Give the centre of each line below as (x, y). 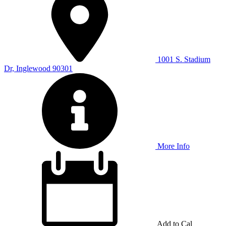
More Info (173, 146)
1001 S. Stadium (184, 59)
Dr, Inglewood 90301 (38, 68)
